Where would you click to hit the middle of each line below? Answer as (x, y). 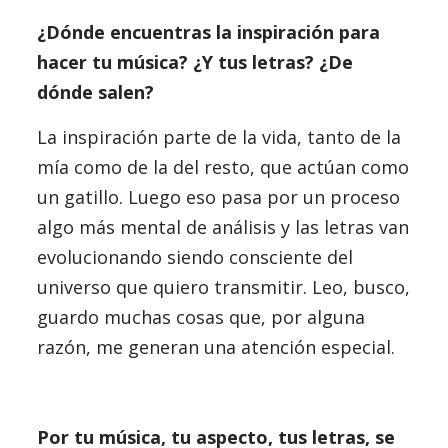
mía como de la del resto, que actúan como (222, 167)
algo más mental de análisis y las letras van (222, 227)
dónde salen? (95, 92)
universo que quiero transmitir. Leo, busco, (223, 287)
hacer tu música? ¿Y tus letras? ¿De (194, 62)
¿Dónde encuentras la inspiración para (208, 32)
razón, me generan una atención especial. (218, 347)
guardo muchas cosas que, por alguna (200, 317)
